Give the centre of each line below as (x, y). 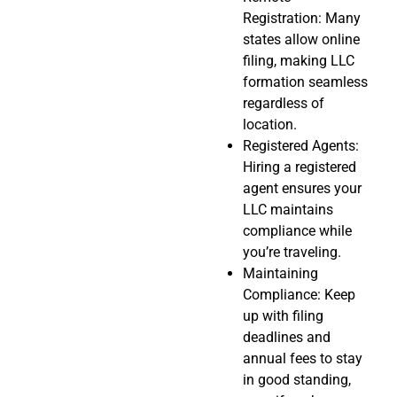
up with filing (283, 316)
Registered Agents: (301, 146)
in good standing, (297, 380)
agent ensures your (302, 189)
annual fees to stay (303, 359)
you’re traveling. (292, 253)
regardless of (284, 104)
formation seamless (305, 82)
